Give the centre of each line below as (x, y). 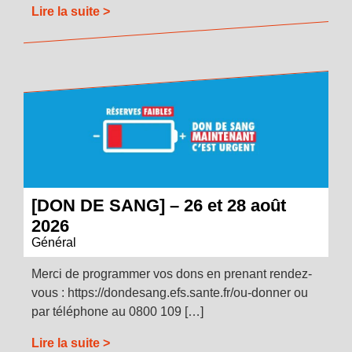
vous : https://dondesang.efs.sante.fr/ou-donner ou (170, 293)
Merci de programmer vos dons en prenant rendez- (172, 274)
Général (54, 243)
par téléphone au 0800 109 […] (117, 312)
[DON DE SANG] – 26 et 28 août (159, 206)
